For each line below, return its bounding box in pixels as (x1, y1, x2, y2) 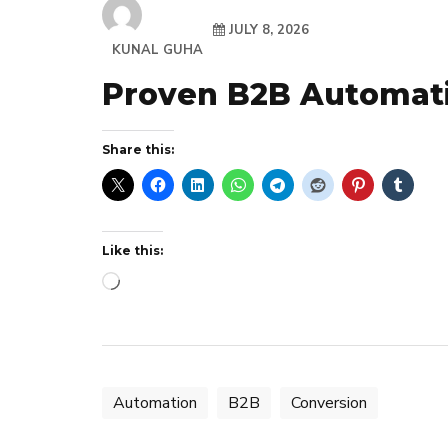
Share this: (102, 142, 174, 157)
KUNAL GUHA (112, 41, 203, 59)
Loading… (119, 273, 185, 295)
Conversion (291, 392, 367, 414)
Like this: (102, 243, 163, 258)
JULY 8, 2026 (225, 21, 309, 39)
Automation (113, 392, 197, 414)
